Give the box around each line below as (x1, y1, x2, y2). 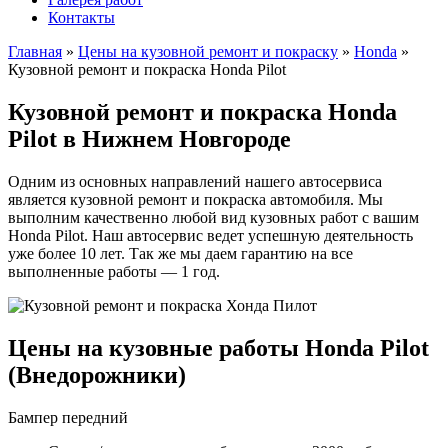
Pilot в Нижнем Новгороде (8, 125, 291, 152)
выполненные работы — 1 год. (8, 262, 220, 280)
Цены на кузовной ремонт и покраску (78, 43, 338, 60)
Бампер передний (8, 408, 128, 426)
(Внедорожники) (8, 361, 186, 388)
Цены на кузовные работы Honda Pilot (8, 334, 429, 361)
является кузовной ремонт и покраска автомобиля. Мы (8, 190, 383, 208)
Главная (8, 43, 62, 60)
